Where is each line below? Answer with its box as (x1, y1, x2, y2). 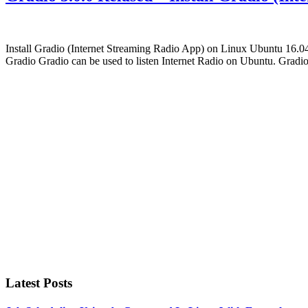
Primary (5, 77, 65, 96)
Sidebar (5, 96, 60, 114)
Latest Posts (5, 275, 72, 290)
